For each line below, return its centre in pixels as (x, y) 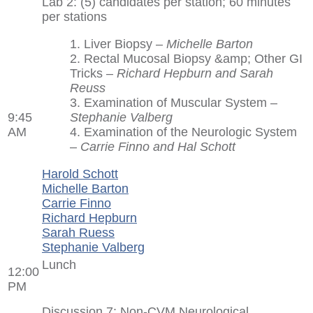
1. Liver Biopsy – (118, 44)
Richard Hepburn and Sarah (193, 73)
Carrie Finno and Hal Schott (158, 146)
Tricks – (92, 73)
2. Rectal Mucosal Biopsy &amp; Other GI (186, 58)
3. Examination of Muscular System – (174, 102)
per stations (74, 16)
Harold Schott (80, 174)
